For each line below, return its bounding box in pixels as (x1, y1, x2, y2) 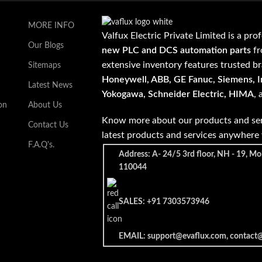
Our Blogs (28, 42, 64, 50)
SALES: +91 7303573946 (119, 198, 210, 206)
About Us (28, 101, 63, 109)
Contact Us (28, 121, 69, 129)
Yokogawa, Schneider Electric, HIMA (102, 89, 254, 99)
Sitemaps (28, 61, 61, 70)
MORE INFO (28, 22, 75, 30)
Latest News (28, 81, 73, 89)
